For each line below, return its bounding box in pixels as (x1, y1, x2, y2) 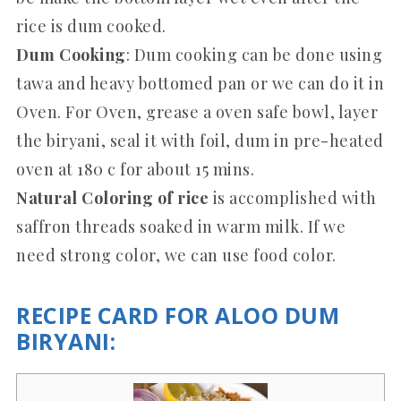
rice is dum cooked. (16, 14, 166, 37)
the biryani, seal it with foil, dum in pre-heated (16, 129, 384, 151)
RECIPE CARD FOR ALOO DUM (16, 300, 339, 330)
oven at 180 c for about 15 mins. (16, 158, 254, 180)
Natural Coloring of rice (16, 186, 209, 209)
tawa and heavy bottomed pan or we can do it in (16, 72, 384, 94)
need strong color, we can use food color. (16, 243, 337, 266)
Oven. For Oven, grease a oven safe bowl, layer (16, 100, 378, 123)
